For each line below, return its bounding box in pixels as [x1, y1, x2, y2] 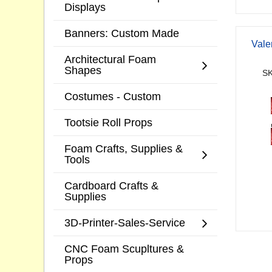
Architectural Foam [64, 53, 156, 66]
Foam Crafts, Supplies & [64, 142, 183, 155]
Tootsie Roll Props [64, 116, 152, 129]
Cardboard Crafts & [64, 179, 158, 192]
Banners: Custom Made [64, 27, 179, 40]
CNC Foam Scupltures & [64, 242, 184, 256]
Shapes [64, 64, 101, 77]
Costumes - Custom [64, 90, 161, 103]
